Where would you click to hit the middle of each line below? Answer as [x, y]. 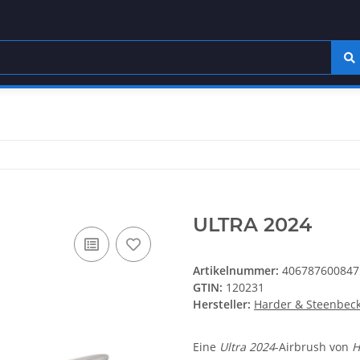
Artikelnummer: [237, 271]
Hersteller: [222, 305]
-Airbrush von [313, 347]
